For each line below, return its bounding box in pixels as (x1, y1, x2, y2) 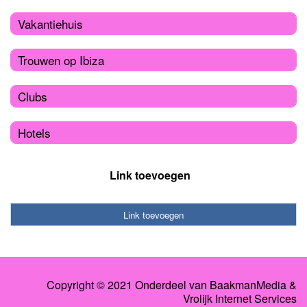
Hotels (18, 123, 51, 141)
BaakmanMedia (210, 277, 286, 293)
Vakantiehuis (18, 14, 83, 32)
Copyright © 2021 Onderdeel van (47, 277, 210, 293)
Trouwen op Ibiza (18, 51, 104, 69)
